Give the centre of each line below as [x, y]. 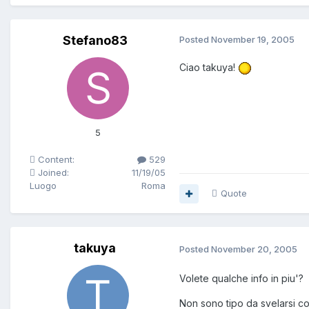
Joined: [52, 173]
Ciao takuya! [209, 68]
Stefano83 [95, 41]
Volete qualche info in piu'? [241, 279]
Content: [55, 160]
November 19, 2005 [253, 40]
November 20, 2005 [254, 249]
